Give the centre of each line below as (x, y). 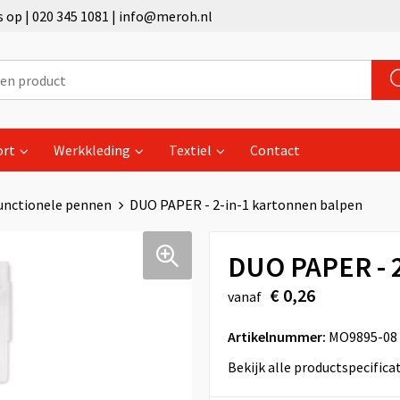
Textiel (190, 150)
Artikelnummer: (276, 337)
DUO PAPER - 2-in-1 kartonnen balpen (246, 204)
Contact (275, 150)
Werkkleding (92, 150)
